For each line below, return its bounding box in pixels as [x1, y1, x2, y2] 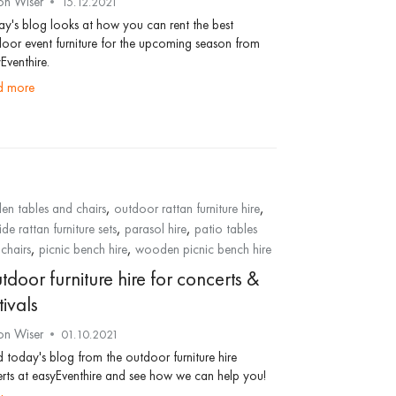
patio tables [194, 220, 257, 238]
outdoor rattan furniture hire [113, 200, 260, 217]
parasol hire [124, 220, 187, 238]
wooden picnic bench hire [134, 240, 271, 258]
